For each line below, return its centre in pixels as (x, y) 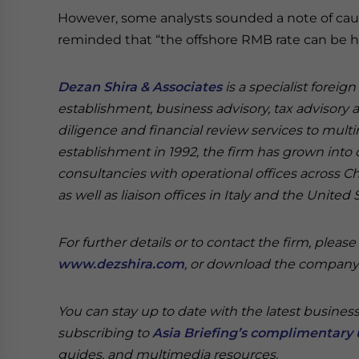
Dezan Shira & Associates (140, 87)
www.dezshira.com (121, 264)
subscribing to (105, 333)
